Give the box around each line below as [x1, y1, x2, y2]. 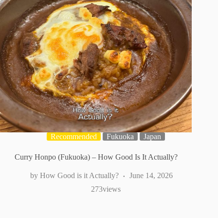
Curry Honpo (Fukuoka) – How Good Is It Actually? [14, 153, 178, 162]
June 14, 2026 [129, 171, 173, 180]
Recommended [50, 132, 97, 141]
